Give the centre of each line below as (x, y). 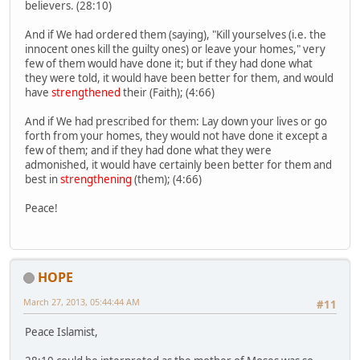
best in (43, 180)
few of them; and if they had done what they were (148, 151)
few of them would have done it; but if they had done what (169, 64)
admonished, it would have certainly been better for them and (178, 165)
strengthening (97, 180)
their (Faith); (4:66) (169, 93)
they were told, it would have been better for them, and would (179, 78)
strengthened (87, 93)
